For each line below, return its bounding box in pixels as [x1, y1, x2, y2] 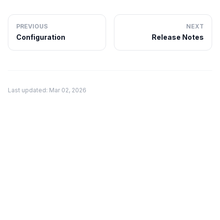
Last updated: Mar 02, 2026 [8, 86, 86, 94]
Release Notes [152, 33, 204, 42]
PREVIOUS [16, 23, 48, 30]
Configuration [16, 33, 65, 42]
